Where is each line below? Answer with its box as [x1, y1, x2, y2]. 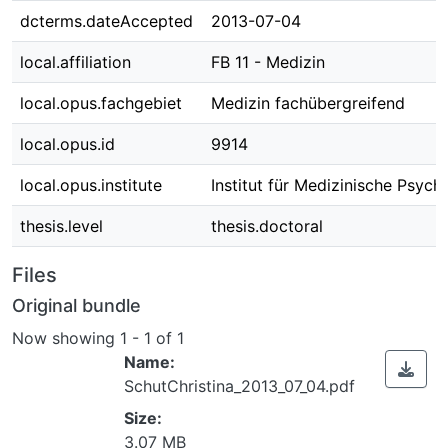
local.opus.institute [20, 175, 162, 195]
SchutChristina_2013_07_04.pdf [124, 375, 355, 396]
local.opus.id [20, 134, 115, 154]
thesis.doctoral [211, 216, 323, 236]
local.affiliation [20, 52, 131, 72]
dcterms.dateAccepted [20, 11, 193, 31]
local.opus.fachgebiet [20, 93, 182, 113]
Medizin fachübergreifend [211, 93, 405, 113]
